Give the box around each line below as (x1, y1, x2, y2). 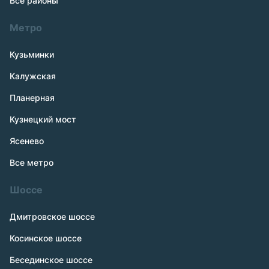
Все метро (10, 157, 53, 168)
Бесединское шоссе (10, 255, 92, 265)
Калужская (10, 71, 56, 81)
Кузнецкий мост (10, 114, 76, 124)
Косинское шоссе (10, 233, 82, 243)
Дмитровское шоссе (10, 211, 95, 222)
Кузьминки (10, 49, 54, 59)
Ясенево (10, 136, 44, 146)
